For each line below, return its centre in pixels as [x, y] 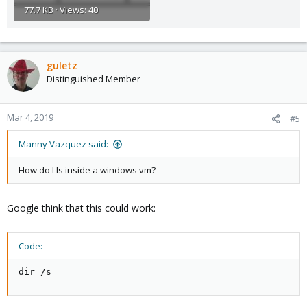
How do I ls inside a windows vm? [87, 170]
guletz [62, 65]
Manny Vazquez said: [63, 144]
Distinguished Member [94, 78]
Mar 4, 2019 [30, 117]
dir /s [35, 271]
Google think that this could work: [81, 208]
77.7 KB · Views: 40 [61, 9]
